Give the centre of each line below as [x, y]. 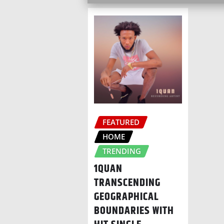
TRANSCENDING [127, 183]
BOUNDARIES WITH [134, 211]
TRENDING [122, 151]
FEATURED [121, 122]
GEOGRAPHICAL [126, 197]
